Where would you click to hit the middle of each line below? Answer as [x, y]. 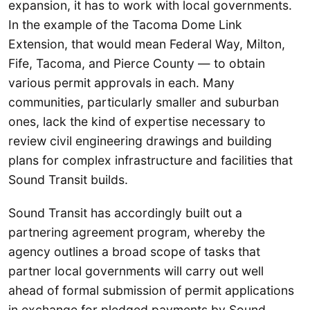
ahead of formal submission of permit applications [151, 290]
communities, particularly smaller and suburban [144, 102]
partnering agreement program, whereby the [137, 232]
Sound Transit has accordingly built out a [125, 212]
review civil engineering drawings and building [140, 141]
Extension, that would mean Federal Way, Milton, [147, 44]
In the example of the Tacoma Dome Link [125, 25]
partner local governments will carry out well [136, 271]
